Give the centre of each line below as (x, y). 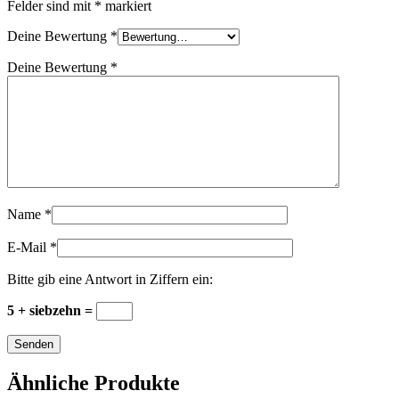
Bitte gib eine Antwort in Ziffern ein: (110, 280)
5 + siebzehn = (52, 311)
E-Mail (28, 248)
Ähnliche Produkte (94, 383)
